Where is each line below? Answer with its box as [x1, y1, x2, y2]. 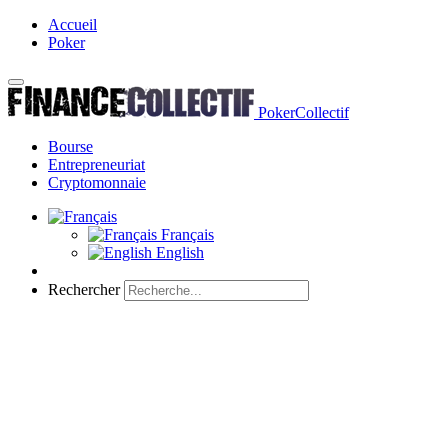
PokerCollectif [258, 104, 349, 121]
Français [157, 226, 214, 243]
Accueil [48, 16, 97, 33]
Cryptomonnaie [48, 174, 146, 191]
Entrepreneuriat [48, 156, 145, 173]
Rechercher [48, 281, 120, 298]
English [152, 244, 204, 261]
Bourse [48, 138, 93, 155]
